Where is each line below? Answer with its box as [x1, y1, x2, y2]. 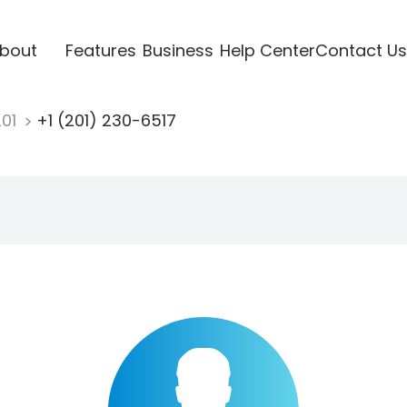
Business [142, 38, 213, 62]
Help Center [219, 38, 315, 62]
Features [65, 38, 136, 62]
